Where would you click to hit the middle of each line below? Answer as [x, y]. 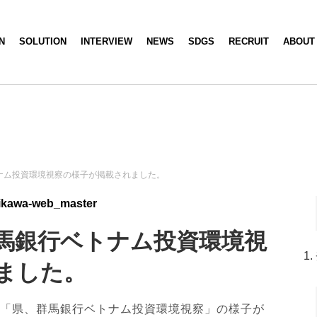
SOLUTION [43, 41]
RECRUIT [249, 41]
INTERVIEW [106, 41]
